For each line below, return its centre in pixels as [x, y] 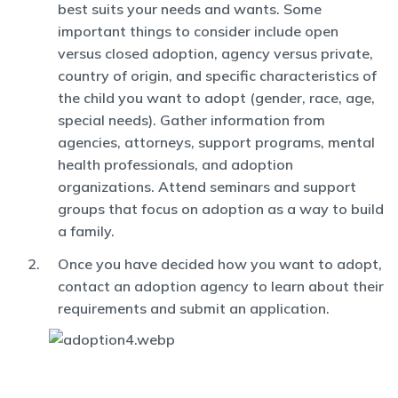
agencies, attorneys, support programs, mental [216, 142]
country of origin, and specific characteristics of [217, 76]
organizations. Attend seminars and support [207, 187]
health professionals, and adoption [175, 164]
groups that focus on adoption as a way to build [221, 209]
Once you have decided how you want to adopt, [220, 264]
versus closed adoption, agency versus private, [215, 53]
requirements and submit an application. [194, 308]
